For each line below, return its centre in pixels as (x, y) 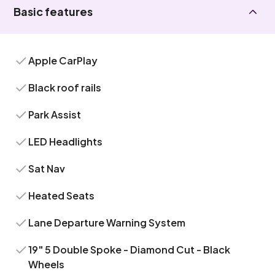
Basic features (53, 11)
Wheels (47, 264)
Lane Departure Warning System (107, 223)
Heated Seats (62, 196)
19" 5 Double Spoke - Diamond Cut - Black (130, 250)
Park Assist (55, 114)
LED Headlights (66, 141)
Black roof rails (65, 87)
